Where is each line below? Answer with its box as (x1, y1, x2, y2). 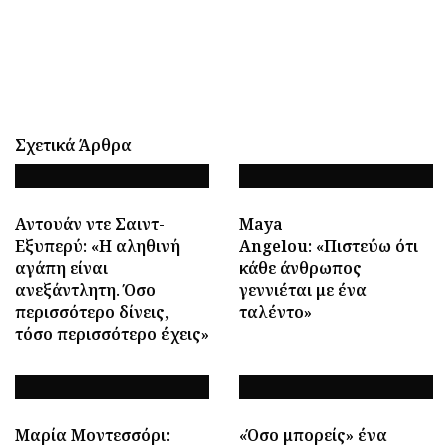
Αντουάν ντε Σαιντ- (15, 213, 165, 235)
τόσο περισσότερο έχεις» (15, 323, 209, 345)
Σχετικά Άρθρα (15, 134, 132, 156)
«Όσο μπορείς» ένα (239, 424, 387, 446)
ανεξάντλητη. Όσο (15, 279, 156, 301)
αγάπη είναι (15, 257, 108, 279)
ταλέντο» (239, 301, 312, 323)
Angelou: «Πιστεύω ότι (239, 235, 418, 257)
